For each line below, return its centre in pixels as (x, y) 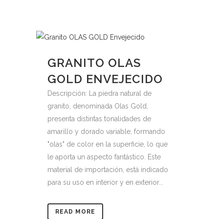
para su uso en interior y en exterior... (105, 182)
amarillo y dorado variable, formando (106, 131)
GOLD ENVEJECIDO (105, 79)
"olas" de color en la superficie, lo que (108, 144)
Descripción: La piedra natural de (99, 93)
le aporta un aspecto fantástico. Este (104, 157)
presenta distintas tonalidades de (99, 119)
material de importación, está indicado (108, 170)
